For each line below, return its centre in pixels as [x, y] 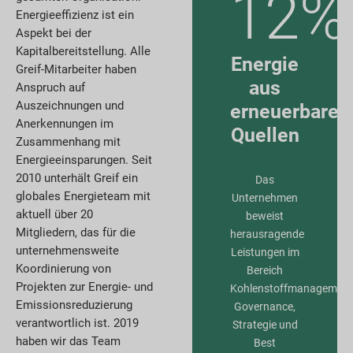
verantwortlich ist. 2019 [77, 323]
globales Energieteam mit [83, 196]
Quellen [265, 135]
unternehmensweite [67, 250]
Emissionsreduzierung [74, 305]
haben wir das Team [68, 341]
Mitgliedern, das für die [76, 232]
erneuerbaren [290, 111]
